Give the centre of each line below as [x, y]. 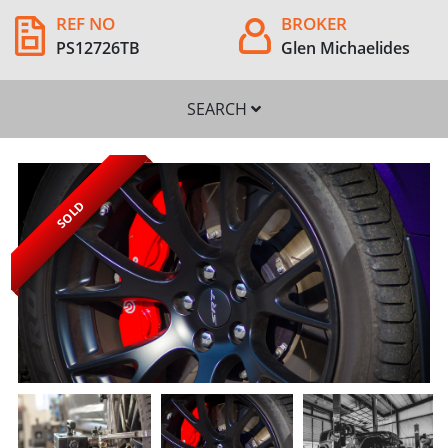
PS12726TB [98, 48]
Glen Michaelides [345, 48]
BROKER [314, 23]
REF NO [85, 23]
